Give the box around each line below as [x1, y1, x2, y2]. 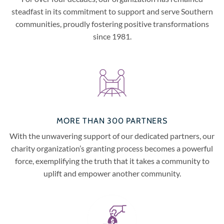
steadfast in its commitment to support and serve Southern [11, 6, 213, 16]
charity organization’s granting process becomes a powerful [11, 143, 213, 153]
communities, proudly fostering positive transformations [15, 19, 209, 28]
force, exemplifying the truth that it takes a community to [14, 156, 209, 165]
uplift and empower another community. [43, 168, 181, 178]
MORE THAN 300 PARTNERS [56, 116, 167, 125]
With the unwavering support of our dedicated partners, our [9, 131, 214, 140]
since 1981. [92, 31, 131, 41]
